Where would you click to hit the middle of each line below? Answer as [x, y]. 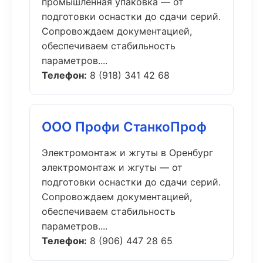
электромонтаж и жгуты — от [112, 167]
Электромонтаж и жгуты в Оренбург [127, 153]
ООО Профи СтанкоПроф [124, 127]
